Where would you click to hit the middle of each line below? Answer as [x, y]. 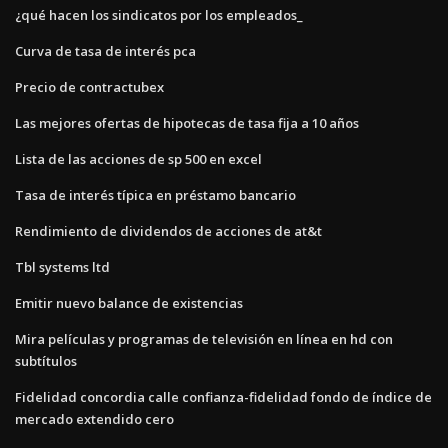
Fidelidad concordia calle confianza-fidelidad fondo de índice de [223, 396]
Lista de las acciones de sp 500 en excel [138, 158]
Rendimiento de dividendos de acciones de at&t [168, 230]
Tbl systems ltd [62, 266]
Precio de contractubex [89, 86]
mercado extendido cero [94, 418]
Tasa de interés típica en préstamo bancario [155, 194]
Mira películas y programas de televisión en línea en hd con [204, 338]
